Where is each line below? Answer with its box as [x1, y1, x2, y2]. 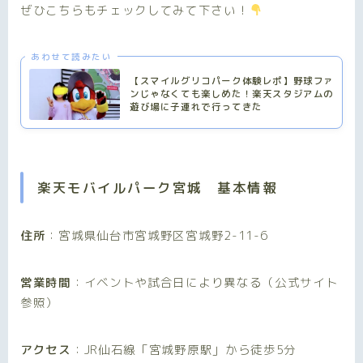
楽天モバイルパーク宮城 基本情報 [37, 178, 277, 198]
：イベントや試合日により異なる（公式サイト [70, 274, 339, 292]
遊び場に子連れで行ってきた [130, 100, 263, 113]
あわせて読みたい [31, 51, 112, 63]
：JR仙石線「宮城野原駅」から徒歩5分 [70, 341, 297, 359]
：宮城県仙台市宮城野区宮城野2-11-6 [45, 227, 268, 245]
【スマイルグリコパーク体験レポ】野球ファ [130, 74, 334, 88]
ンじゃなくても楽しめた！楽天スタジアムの [130, 87, 334, 100]
